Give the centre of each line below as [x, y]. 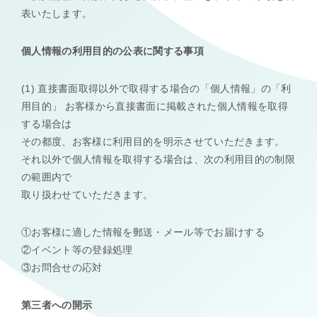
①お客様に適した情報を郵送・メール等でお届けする [143, 232]
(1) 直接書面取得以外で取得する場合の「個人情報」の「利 [156, 88]
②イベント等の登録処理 [77, 250]
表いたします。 [57, 13]
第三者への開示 [57, 305]
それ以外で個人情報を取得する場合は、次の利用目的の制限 [158, 159]
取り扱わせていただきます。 [87, 195]
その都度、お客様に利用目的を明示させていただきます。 [153, 142]
